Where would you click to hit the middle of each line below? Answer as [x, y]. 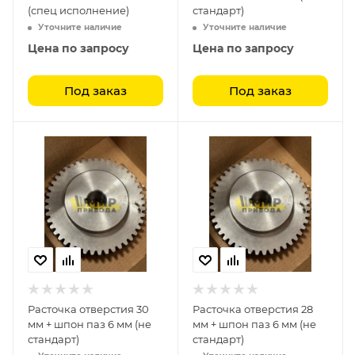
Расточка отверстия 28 [253, 309]
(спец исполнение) [78, 10]
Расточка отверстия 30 [88, 309]
